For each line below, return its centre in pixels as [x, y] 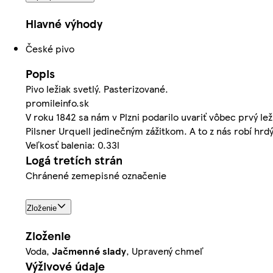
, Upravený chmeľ [165, 250]
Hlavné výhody [64, 24]
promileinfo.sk [57, 103]
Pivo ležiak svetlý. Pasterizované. [97, 89]
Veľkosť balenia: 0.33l [73, 145]
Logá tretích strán [74, 160]
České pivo [50, 49]
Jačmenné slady [89, 250]
